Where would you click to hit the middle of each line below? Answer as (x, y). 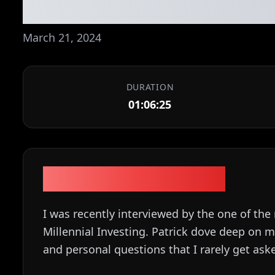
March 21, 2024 (62, 37)
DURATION (150, 87)
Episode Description (134, 179)
